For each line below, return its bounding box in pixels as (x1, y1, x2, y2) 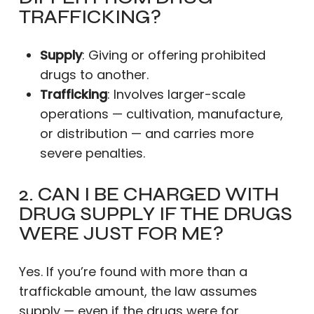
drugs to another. (39, 66, 149, 83)
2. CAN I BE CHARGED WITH (18, 182, 279, 206)
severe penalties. (39, 144, 145, 162)
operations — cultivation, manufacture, (39, 105, 283, 123)
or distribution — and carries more (39, 125, 254, 142)
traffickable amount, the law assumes (18, 282, 257, 300)
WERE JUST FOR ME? (18, 221, 224, 245)
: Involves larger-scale (107, 86, 245, 103)
